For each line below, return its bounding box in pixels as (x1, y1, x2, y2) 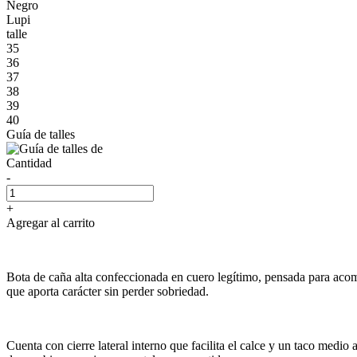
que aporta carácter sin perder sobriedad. (6, 284, 209, 298)
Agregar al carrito (6, 215, 95, 229)
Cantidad (6, 155, 52, 170)
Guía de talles (6, 127, 75, 141)
